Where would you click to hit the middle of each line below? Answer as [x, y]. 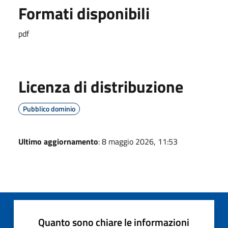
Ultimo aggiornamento [58, 141]
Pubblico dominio [49, 108]
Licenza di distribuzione [101, 86]
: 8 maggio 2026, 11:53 [138, 141]
